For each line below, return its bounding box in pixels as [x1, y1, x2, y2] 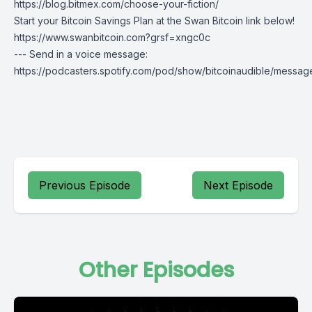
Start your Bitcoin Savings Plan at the [14, 15, 185, 26]
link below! [243, 15, 295, 26]
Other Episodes [78, 256, 234, 285]
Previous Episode [39, 178, 130, 192]
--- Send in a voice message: [14, 48, 148, 60]
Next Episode [203, 178, 273, 192]
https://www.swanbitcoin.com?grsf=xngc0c [14, 31, 210, 43]
